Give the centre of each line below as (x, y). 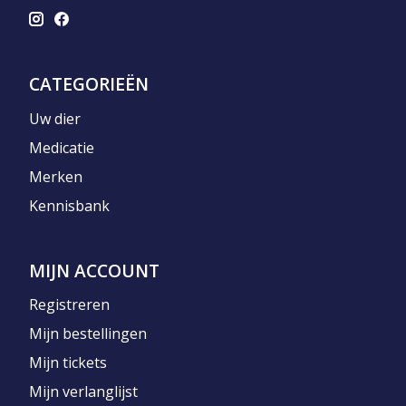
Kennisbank (69, 205)
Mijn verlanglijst (83, 391)
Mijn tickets (68, 362)
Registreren (69, 304)
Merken (56, 176)
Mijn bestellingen (88, 333)
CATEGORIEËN (89, 84)
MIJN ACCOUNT (94, 270)
